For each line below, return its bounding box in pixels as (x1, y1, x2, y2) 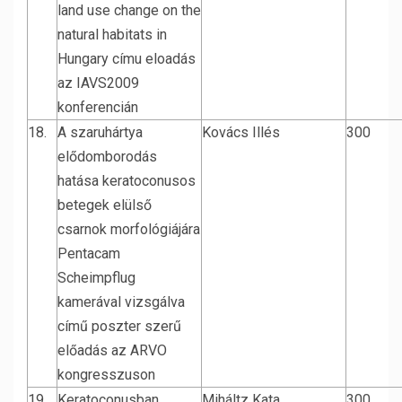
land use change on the (57, 2, 201, 19)
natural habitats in (57, 26, 167, 43)
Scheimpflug (57, 269, 135, 286)
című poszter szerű (57, 318, 181, 335)
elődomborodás (57, 148, 157, 165)
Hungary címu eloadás (57, 50, 196, 67)
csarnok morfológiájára (57, 221, 200, 238)
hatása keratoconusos (57, 172, 196, 189)
